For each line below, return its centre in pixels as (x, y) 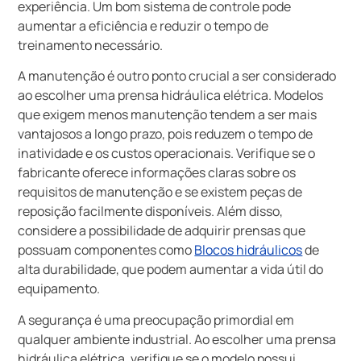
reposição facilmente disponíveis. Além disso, (151, 212)
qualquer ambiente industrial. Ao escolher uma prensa (177, 339)
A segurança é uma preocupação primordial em (156, 320)
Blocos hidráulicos (249, 250)
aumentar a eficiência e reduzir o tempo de (143, 26)
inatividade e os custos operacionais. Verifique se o (167, 154)
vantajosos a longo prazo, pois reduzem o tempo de (166, 134)
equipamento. (59, 289)
